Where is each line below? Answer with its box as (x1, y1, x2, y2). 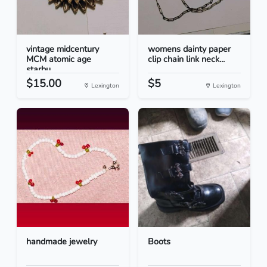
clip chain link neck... (148, 53, 225, 66)
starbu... (26, 63, 56, 76)
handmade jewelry (26, 235, 97, 248)
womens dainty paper (148, 43, 231, 55)
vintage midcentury (26, 43, 99, 55)
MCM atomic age (26, 53, 91, 66)
